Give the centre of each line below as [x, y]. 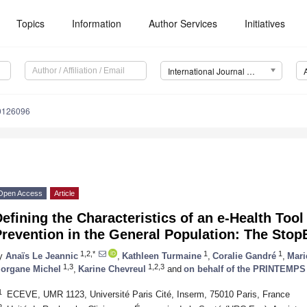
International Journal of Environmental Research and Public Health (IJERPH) [250, 71]
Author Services [183, 23]
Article [64, 194]
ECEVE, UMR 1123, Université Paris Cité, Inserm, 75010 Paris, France [148, 294]
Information [97, 23]
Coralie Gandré [244, 256]
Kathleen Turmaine [162, 256]
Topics [31, 23]
